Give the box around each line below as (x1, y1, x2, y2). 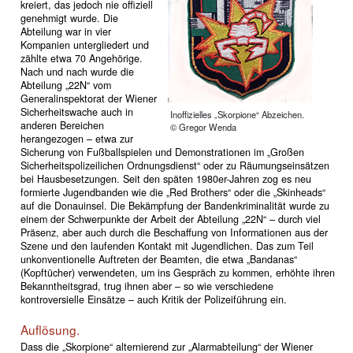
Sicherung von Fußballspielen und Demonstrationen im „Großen (20, 145, 304, 160)
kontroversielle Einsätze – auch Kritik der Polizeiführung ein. (20, 292, 287, 307)
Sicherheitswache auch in (20, 105, 133, 120)
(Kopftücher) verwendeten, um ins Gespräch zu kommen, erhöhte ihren (20, 266, 335, 281)
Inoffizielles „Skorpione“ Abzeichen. (170, 108, 304, 121)
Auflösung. (20, 321, 80, 339)
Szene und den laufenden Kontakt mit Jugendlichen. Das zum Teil (20, 239, 314, 254)
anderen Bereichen (20, 118, 104, 133)
